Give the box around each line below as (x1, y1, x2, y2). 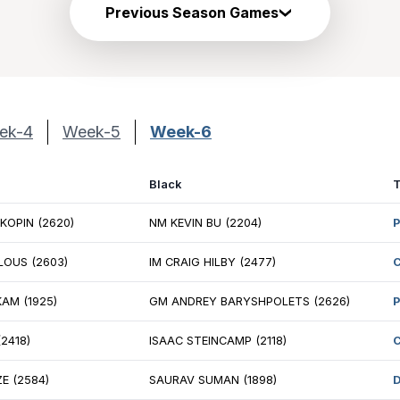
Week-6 (150, 122, 212, 141)
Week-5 (62, 122, 121, 141)
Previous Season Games (104, 4, 279, 21)
